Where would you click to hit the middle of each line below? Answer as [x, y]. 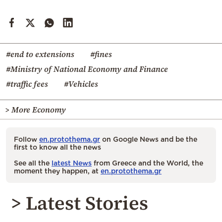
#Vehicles [81, 84]
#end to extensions [40, 54]
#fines [101, 54]
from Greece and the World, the [147, 163]
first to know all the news [57, 147]
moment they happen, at [57, 171]
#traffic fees [27, 84]
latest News [72, 163]
